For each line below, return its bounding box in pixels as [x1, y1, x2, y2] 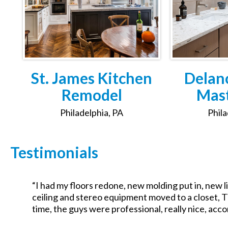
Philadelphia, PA [60, 107, 124, 119]
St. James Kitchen [31, 69, 153, 88]
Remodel [61, 85, 122, 104]
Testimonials [10, 143, 98, 162]
